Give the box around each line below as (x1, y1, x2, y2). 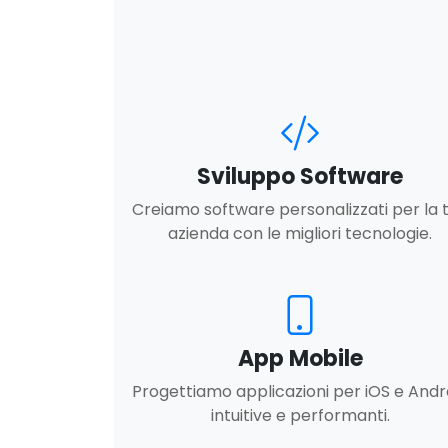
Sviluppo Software (197, 161, 403, 193)
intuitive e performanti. (210, 404, 390, 428)
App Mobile (237, 343, 363, 375)
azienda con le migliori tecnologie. (168, 222, 432, 246)
